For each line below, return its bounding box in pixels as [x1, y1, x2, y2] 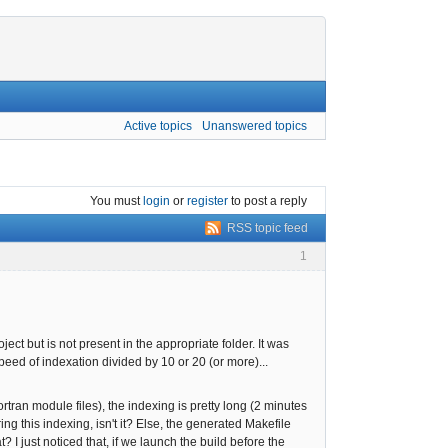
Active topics [124, 118, 193, 133]
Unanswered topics [202, 118, 307, 133]
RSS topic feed [227, 221, 308, 236]
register [187, 193, 228, 208]
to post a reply [228, 193, 307, 208]
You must [90, 193, 143, 208]
